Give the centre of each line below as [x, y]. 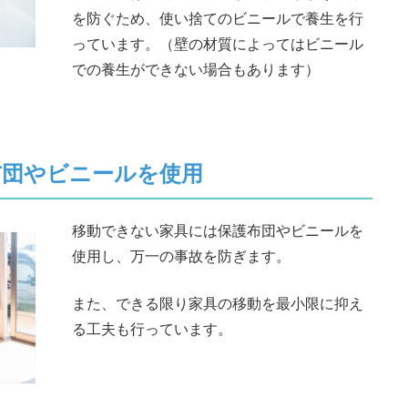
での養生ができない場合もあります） [196, 69]
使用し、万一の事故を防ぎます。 [181, 255]
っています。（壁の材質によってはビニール [218, 43]
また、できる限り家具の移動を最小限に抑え [218, 303]
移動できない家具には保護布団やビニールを [218, 230]
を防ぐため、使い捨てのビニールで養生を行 [218, 18]
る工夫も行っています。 [152, 328]
